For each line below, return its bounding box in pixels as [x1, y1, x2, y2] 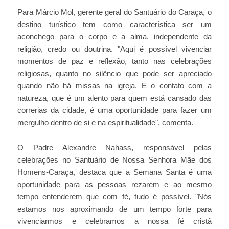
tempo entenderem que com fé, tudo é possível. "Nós [17, 193, 212, 201]
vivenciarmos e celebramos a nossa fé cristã [17, 217, 212, 225]
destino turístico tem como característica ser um [17, 20, 212, 29]
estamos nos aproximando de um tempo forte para [17, 205, 212, 213]
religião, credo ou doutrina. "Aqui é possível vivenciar [17, 45, 212, 53]
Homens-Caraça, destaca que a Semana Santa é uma [17, 168, 212, 176]
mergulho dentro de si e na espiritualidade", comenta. [17, 119, 193, 127]
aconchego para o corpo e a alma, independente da [17, 33, 212, 41]
